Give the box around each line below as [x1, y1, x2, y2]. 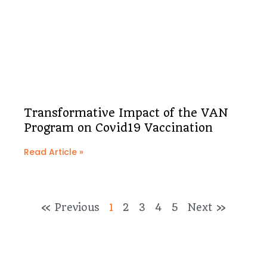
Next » [188, 201, 226, 214]
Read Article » [24, 146, 83, 159]
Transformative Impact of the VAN [24, 106, 228, 120]
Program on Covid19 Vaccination [24, 121, 213, 135]
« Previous [41, 201, 100, 214]
